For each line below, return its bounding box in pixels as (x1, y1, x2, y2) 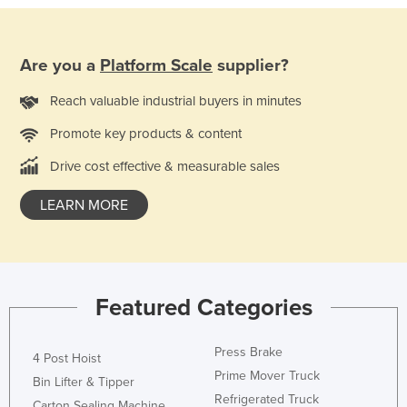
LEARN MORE (40, 195, 128, 214)
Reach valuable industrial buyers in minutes (50, 92, 302, 109)
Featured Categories (94, 293, 313, 322)
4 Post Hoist (33, 350, 101, 366)
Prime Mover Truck (214, 367, 320, 383)
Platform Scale (100, 55, 213, 75)
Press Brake (214, 343, 283, 360)
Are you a (20, 55, 100, 75)
